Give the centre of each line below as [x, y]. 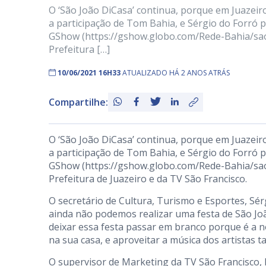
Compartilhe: [78, 102]
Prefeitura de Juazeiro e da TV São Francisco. [148, 179]
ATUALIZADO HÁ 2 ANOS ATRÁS [176, 73]
